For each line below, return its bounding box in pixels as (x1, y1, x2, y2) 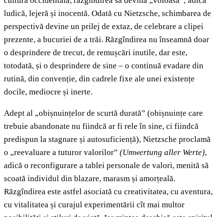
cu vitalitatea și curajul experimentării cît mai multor (4, 200, 185, 210)
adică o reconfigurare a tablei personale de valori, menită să (4, 161, 209, 170)
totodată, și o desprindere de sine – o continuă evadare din (4, 61, 203, 71)
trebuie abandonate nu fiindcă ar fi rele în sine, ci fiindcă (4, 122, 199, 131)
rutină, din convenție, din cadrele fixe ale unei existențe (4, 74, 195, 84)
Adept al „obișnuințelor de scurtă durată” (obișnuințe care (4, 108, 203, 118)
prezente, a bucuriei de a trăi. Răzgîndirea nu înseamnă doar (4, 35, 209, 45)
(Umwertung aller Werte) (120, 148, 205, 157)
